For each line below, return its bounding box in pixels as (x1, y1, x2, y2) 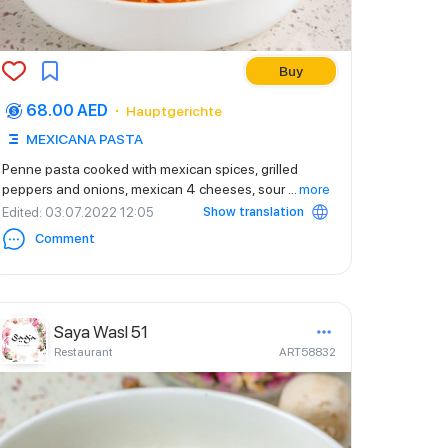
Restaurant (54, 345, 113, 359)
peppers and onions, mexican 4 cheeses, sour (2, 181, 288, 197)
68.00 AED (26, 101, 108, 120)
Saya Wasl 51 (54, 322, 148, 342)
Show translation (203, 204, 304, 219)
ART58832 (279, 345, 336, 359)
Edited (2, 204, 39, 220)
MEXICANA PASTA (26, 131, 143, 147)
